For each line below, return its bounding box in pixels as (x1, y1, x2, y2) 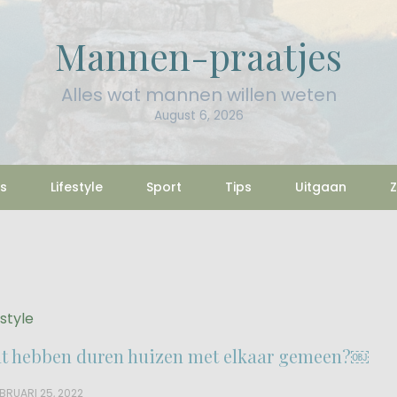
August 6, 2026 (153, 107, 244, 124)
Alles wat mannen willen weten (60, 82, 337, 107)
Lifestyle (50, 178, 103, 196)
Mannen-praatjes (55, 32, 342, 80)
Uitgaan (294, 178, 346, 196)
